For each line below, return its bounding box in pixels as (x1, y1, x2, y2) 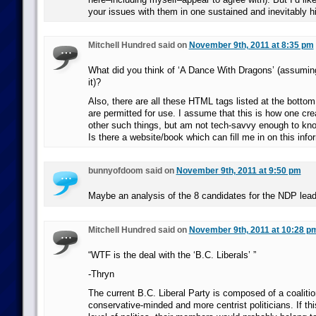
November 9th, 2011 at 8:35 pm (188, 40, 314, 50)
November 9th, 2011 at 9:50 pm (176, 166, 301, 176)
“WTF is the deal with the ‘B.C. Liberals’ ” (87, 250, 256, 260)
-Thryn (87, 269, 114, 279)
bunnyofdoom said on (87, 166, 176, 176)
